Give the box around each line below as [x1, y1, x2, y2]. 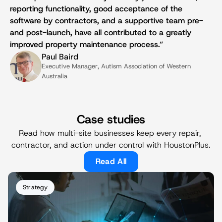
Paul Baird [42, 51, 78, 62]
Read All [95, 156, 127, 166]
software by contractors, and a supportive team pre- [10, 15, 203, 26]
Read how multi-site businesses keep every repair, [18, 128, 201, 138]
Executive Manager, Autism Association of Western [42, 61, 191, 70]
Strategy [23, 183, 48, 191]
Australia [42, 71, 67, 80]
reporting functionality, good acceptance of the [10, 3, 182, 14]
